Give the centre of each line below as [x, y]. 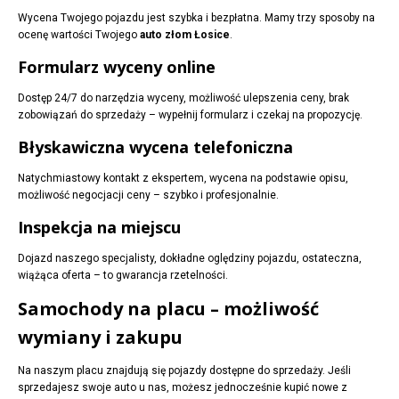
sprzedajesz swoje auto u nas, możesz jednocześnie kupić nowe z [183, 388]
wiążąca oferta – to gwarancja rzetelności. [123, 276]
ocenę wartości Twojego [79, 35]
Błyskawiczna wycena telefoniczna [155, 147]
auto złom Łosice [185, 35]
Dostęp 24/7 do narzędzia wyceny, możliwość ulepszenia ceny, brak [183, 98]
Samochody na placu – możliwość [168, 309]
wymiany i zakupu [100, 338]
